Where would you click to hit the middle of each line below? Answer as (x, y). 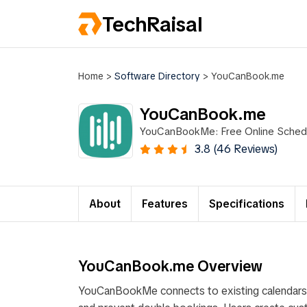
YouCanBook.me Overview (170, 266)
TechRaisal (152, 24)
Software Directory (157, 76)
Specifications (247, 204)
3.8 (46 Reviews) (236, 149)
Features (165, 204)
